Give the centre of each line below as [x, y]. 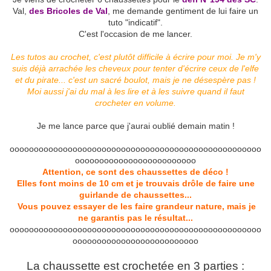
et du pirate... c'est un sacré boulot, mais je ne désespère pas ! [135, 80]
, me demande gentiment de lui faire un [183, 11]
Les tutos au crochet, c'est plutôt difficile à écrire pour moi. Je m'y [135, 57]
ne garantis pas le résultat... [135, 218]
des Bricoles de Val [68, 11]
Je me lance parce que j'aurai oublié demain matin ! [135, 126]
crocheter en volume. [135, 103]
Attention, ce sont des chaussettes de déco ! [135, 172]
